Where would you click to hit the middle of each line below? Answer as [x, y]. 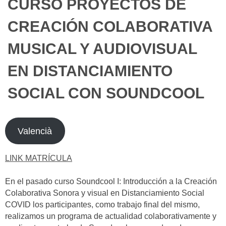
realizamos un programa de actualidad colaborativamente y [111, 216]
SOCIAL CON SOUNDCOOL [106, 93]
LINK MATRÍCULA [39, 158]
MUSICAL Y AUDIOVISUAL [102, 48]
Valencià [35, 131]
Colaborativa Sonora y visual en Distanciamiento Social [105, 193]
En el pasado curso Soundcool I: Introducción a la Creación [111, 182]
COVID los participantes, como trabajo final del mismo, [102, 205]
